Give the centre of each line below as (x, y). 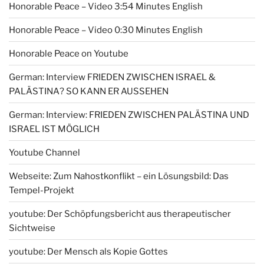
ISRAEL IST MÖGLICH (54, 129)
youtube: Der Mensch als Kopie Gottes (88, 251)
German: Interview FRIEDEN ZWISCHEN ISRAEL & (112, 77)
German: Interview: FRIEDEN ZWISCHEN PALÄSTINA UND (129, 115)
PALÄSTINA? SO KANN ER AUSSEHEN (89, 91)
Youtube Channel (44, 152)
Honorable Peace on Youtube (69, 53)
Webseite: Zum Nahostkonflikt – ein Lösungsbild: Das (119, 176)
